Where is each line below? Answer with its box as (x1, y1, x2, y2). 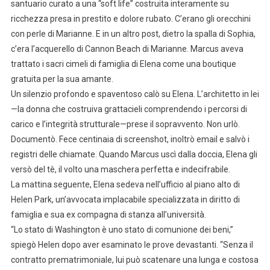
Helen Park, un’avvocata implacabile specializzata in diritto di (10, 195, 240, 205)
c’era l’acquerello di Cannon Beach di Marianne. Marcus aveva (10, 44, 243, 54)
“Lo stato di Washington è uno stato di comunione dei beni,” (10, 225, 233, 235)
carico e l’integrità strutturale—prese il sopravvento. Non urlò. (10, 119, 240, 130)
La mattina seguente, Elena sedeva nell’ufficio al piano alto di (10, 180, 240, 190)
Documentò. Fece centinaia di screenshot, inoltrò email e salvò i (10, 134, 250, 145)
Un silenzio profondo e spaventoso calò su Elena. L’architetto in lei (10, 89, 259, 99)
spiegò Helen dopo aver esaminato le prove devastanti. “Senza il (10, 240, 253, 250)
